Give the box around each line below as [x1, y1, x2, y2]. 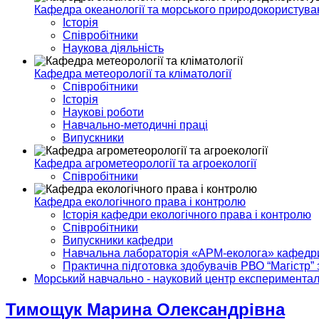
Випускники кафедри [63, 234, 173, 246]
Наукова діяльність [63, 42, 164, 54]
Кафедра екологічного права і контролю [34, 196, 246, 208]
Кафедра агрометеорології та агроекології [34, 157, 256, 169]
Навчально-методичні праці [63, 119, 208, 131]
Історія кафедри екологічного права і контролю [63, 209, 311, 221]
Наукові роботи [63, 106, 144, 118]
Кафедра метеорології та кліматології [34, 68, 231, 80]
